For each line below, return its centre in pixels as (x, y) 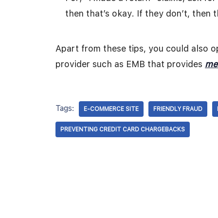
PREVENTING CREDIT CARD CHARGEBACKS (123, 129)
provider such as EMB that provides (130, 64)
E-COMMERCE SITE (111, 109)
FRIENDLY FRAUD (178, 109)
